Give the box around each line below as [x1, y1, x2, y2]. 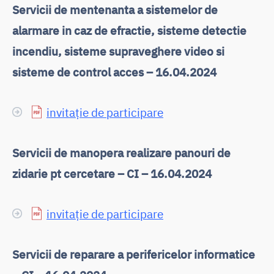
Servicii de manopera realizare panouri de [12, 144, 231, 160]
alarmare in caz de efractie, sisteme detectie [12, 22, 246, 38]
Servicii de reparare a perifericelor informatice [12, 246, 255, 262]
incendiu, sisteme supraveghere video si [12, 43, 227, 59]
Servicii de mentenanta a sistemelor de [12, 1, 218, 17]
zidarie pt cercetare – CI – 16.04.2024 [12, 165, 212, 181]
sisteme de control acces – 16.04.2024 [12, 64, 217, 80]
